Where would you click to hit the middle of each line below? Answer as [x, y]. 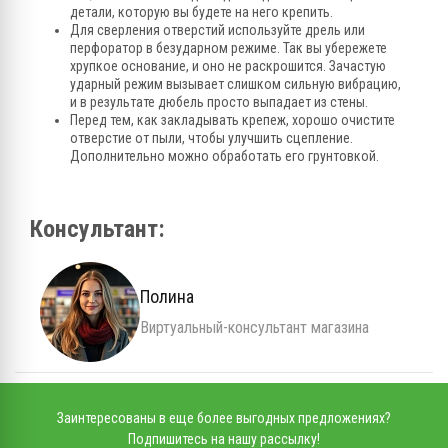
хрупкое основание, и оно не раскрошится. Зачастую [228, 66]
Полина [167, 297]
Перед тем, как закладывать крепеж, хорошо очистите [232, 120]
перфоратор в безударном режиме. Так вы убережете [228, 48]
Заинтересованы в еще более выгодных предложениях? [224, 418]
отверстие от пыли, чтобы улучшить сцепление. [211, 138]
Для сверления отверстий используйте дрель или [217, 30]
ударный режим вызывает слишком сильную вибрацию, [235, 84]
